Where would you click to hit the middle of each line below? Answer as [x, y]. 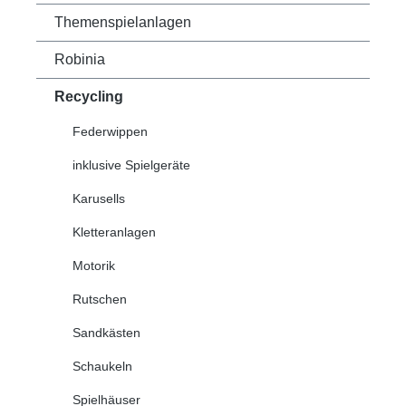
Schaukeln [102, 367]
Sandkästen [106, 333]
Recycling [89, 97]
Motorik [94, 266]
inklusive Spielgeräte [131, 165]
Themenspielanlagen [123, 23]
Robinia [80, 60]
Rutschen [100, 300]
